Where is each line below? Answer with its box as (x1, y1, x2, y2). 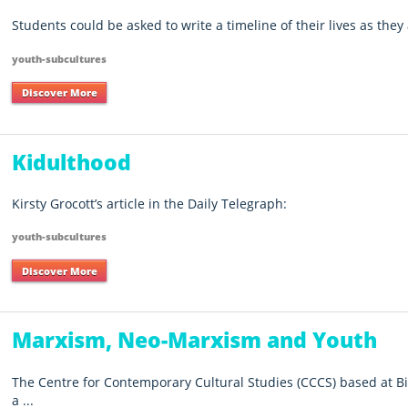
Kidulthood (12, 147, 132, 177)
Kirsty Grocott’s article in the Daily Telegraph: (12, 194, 288, 212)
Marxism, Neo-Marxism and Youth (12, 325, 378, 355)
